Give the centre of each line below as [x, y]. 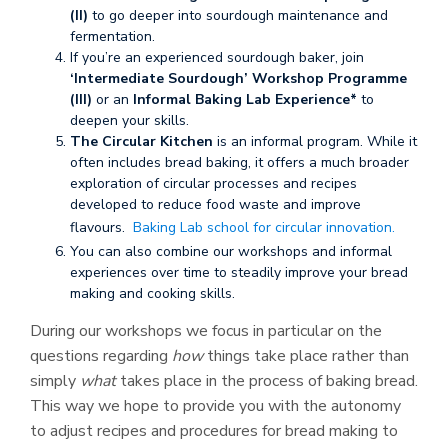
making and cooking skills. [152, 293]
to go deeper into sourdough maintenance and [238, 15]
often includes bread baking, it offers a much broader [239, 162]
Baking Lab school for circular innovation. [264, 227]
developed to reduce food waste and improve [215, 204]
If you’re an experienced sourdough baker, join [217, 57]
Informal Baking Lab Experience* [245, 99]
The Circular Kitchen [141, 141]
